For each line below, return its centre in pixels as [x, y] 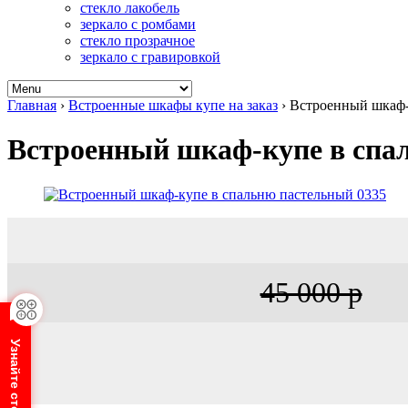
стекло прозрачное [138, 41]
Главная [32, 105]
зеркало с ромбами [138, 24]
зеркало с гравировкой [150, 57]
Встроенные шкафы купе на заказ [173, 105]
